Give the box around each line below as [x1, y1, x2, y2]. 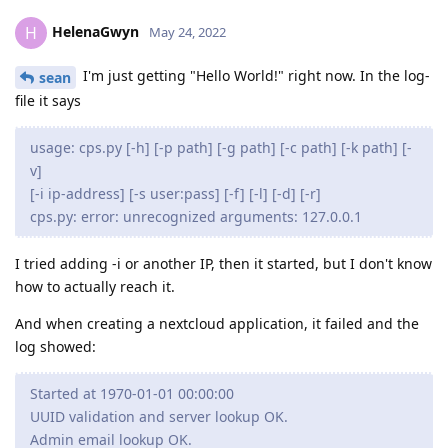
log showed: [15, 336, 96, 356]
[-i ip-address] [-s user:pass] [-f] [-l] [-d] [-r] [30, 183, 321, 203]
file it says [15, 90, 81, 110]
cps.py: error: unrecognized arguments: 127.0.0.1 [30, 206, 362, 226]
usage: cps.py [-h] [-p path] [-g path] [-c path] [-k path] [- [30, 137, 412, 157]
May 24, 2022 [149, 22, 226, 41]
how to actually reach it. [15, 276, 175, 296]
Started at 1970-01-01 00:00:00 [30, 383, 234, 403]
